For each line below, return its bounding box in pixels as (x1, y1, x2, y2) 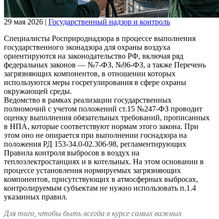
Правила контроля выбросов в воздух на (4, 148, 139, 157)
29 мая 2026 (4, 17, 43, 26)
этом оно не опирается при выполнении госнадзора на (4, 131, 187, 139)
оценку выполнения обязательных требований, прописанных (4, 113, 210, 122)
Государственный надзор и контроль (48, 17, 170, 26)
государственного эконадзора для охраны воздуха (4, 43, 170, 51)
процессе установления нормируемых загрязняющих (4, 166, 181, 175)
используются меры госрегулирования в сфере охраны (4, 78, 186, 87)
